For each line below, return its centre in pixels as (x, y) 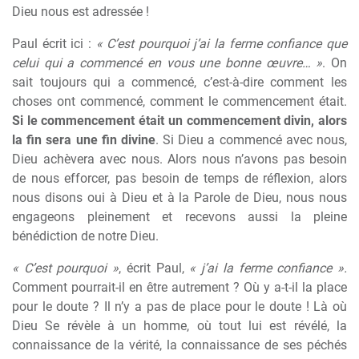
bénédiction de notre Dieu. (85, 236)
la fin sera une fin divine (84, 140)
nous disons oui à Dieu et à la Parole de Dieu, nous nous (179, 198)
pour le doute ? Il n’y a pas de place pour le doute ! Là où (179, 307)
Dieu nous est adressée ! (81, 12)
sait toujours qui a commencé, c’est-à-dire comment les (179, 82)
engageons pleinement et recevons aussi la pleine (179, 217)
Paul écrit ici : (54, 44)
